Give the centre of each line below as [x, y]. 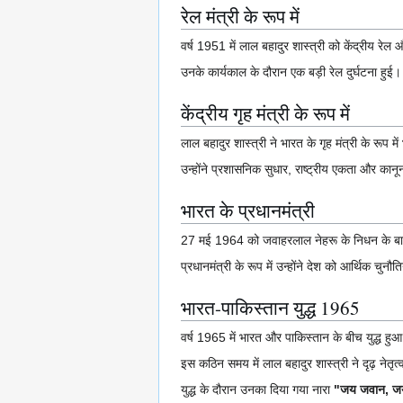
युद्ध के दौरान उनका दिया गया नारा [257, 390]
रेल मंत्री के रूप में [240, 17]
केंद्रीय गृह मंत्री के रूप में [265, 114]
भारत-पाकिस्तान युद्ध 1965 [270, 308]
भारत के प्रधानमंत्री [248, 211]
